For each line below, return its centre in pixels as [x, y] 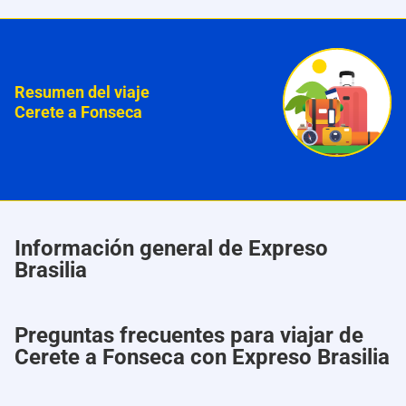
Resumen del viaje [82, 92]
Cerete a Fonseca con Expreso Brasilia [202, 358]
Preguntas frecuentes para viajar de [189, 336]
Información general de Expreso [171, 249]
